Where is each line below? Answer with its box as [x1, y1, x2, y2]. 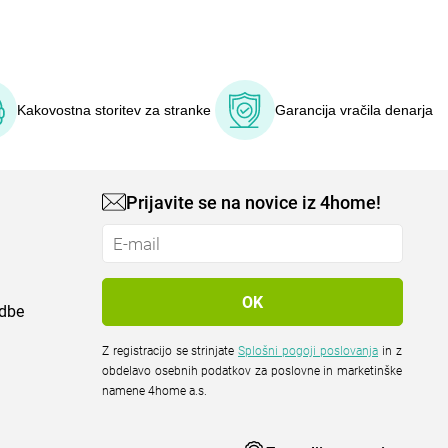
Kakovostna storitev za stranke [16, 102, 211, 118]
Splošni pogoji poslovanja [238, 344, 379, 358]
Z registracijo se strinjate [102, 344, 239, 358]
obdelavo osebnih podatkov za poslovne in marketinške [102, 364, 403, 378]
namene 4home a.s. [102, 384, 208, 398]
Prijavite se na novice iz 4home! [126, 191, 382, 213]
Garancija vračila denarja [275, 102, 433, 118]
